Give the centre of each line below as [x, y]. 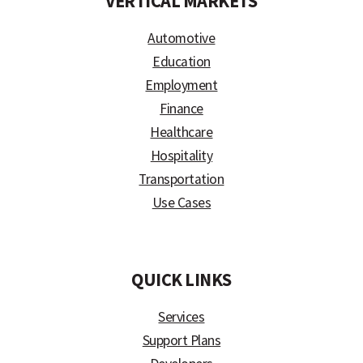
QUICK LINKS [181, 280]
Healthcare [181, 132]
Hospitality [181, 156]
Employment [181, 85]
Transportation [181, 179]
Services [181, 317]
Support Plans [181, 341]
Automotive [181, 38]
